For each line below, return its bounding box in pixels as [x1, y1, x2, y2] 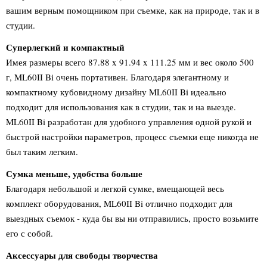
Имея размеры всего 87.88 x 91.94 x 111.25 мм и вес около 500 [6, 56, 254, 68]
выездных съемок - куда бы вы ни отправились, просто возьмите [6, 212, 259, 224]
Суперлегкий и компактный [6, 41, 125, 54]
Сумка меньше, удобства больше [6, 167, 142, 180]
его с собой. [6, 227, 53, 239]
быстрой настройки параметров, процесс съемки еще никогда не [6, 131, 259, 142]
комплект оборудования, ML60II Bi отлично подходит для [6, 197, 232, 209]
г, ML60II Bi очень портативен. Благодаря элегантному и [6, 71, 229, 83]
